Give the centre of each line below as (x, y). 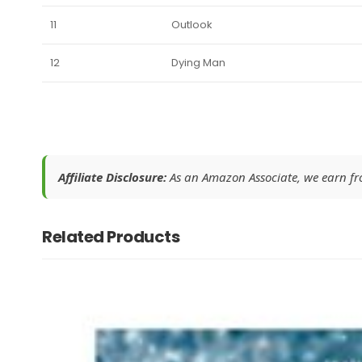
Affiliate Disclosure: (112, 177)
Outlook (192, 25)
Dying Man (198, 63)
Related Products (111, 237)
